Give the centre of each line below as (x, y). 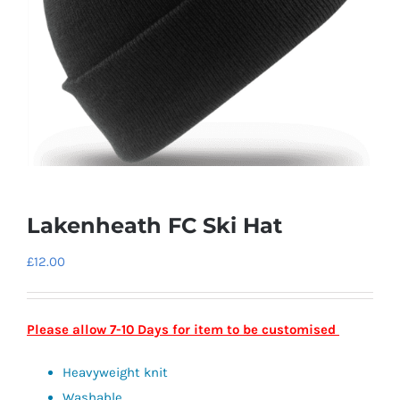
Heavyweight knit (115, 372)
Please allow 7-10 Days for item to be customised (183, 329)
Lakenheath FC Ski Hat (154, 225)
